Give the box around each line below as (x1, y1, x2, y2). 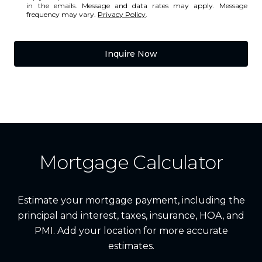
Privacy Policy (98, 9, 146, 19)
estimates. (108, 240, 154, 251)
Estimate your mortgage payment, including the (17, 194, 245, 206)
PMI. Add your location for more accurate (34, 225, 228, 236)
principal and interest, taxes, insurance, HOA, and (18, 209, 244, 221)
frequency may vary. (26, 9, 98, 19)
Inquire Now (105, 48, 157, 59)
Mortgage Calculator (39, 150, 223, 174)
